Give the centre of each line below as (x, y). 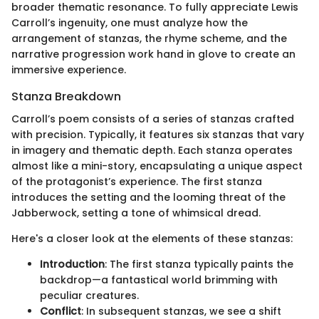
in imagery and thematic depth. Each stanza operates (152, 150)
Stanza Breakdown (66, 96)
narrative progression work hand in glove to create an (153, 54)
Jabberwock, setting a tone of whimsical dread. (136, 213)
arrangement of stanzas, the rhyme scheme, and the (149, 38)
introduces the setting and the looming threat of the (148, 197)
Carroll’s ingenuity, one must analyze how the (130, 22)
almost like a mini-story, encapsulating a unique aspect (157, 166)
